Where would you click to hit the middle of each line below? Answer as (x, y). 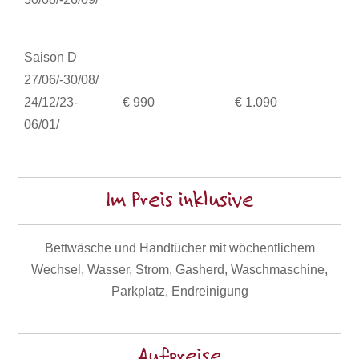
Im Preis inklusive (179, 201)
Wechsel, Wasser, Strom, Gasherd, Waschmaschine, (179, 269)
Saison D (51, 57)
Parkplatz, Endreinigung (179, 291)
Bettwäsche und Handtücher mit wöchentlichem (179, 248)
